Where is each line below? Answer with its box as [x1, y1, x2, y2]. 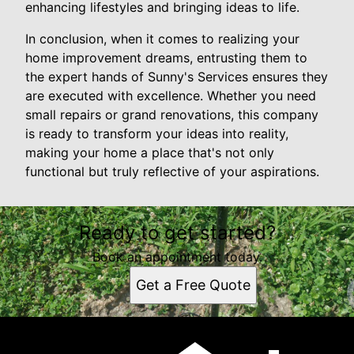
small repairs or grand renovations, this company [25, 106, 318, 122]
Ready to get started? [78, 220, 276, 244]
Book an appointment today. [92, 248, 262, 265]
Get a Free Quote [135, 276, 250, 293]
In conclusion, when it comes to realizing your [25, 30, 299, 47]
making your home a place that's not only [25, 144, 274, 160]
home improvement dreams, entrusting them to [25, 49, 307, 66]
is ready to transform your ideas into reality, [25, 125, 288, 141]
